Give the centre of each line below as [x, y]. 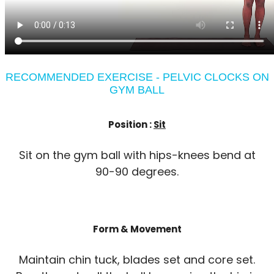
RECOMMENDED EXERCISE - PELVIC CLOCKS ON [137, 77]
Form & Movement [137, 229]
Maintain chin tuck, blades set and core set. [137, 260]
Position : [131, 125]
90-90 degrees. [137, 172]
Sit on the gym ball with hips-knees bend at [137, 155]
